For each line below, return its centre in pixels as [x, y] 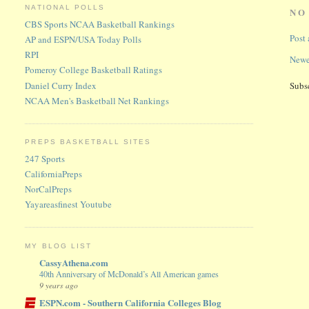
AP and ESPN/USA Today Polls [83, 39]
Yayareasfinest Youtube [69, 205]
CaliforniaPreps [54, 173]
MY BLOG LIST [58, 246]
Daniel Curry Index [61, 85]
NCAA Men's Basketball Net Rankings [97, 100]
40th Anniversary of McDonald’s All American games [129, 274]
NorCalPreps [49, 189]
